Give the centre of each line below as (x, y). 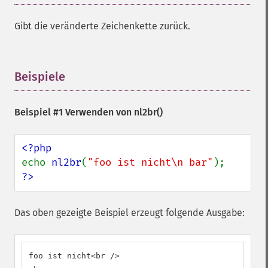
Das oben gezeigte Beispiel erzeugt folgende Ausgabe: (130, 213)
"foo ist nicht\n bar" (150, 162)
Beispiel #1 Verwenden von (74, 112)
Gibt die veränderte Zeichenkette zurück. (102, 26)
